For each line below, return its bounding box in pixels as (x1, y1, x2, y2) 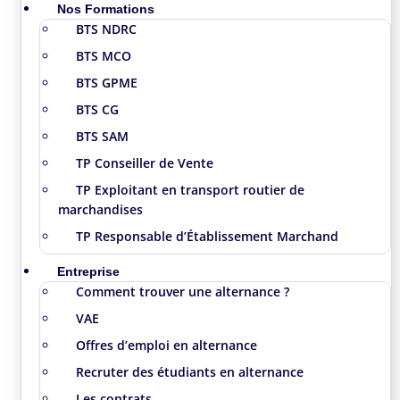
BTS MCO (75, 46, 131, 64)
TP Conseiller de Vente (75, 154, 213, 171)
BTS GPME (75, 73, 137, 91)
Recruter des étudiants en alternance (75, 362, 304, 380)
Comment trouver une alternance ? (75, 282, 289, 300)
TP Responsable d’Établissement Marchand (75, 227, 338, 245)
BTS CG (75, 100, 119, 118)
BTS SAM (75, 127, 129, 145)
